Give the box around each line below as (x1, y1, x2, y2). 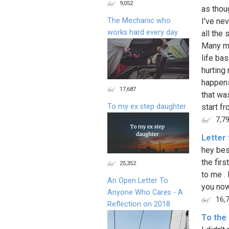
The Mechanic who (107, 16, 171, 25)
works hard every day (107, 28, 178, 37)
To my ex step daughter (107, 102, 186, 111)
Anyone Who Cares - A (107, 188, 183, 197)
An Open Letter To (107, 176, 168, 185)
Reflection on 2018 (107, 199, 170, 209)
